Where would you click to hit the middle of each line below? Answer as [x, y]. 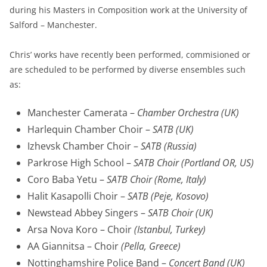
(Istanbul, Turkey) [170, 229]
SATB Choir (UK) [181, 212]
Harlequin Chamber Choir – [90, 129]
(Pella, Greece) [151, 246]
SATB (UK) [173, 129]
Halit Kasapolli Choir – [77, 196]
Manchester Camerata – [82, 112]
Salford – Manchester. [53, 24]
